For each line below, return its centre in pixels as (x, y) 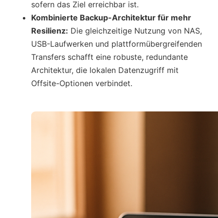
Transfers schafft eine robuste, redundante (109, 57)
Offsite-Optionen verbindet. (82, 83)
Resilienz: (50, 30)
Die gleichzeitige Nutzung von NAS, (135, 30)
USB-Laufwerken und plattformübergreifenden (117, 44)
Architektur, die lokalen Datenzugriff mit (105, 70)
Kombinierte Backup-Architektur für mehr (111, 17)
